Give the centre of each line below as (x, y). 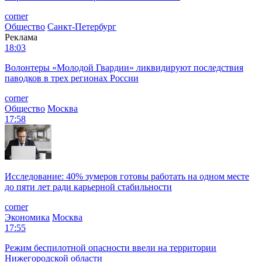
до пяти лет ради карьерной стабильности (88, 187)
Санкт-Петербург (82, 26)
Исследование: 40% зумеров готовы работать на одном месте (127, 176)
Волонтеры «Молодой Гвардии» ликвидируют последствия (124, 67)
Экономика (27, 217)
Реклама (21, 37)
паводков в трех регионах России (72, 78)
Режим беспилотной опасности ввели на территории (111, 247)
